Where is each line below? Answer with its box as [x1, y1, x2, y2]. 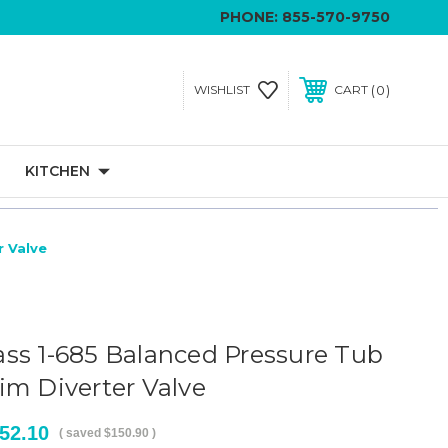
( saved [58, 426, 101, 440]
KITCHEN [25, 162, 90, 180]
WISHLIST [193, 82, 250, 97]
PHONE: [220, 8, 282, 26]
